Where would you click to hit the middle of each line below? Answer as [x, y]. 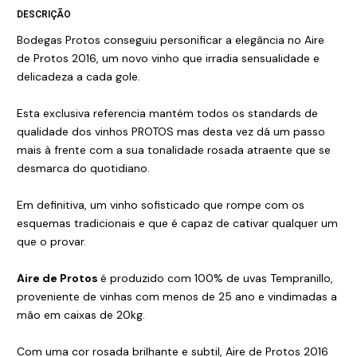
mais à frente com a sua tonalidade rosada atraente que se [174, 150]
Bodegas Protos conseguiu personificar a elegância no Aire [171, 40]
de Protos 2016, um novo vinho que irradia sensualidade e [168, 59]
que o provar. [51, 242]
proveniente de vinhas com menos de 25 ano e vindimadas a [177, 297]
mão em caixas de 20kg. [81, 315]
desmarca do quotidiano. [83, 169]
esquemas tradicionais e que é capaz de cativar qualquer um [177, 224]
